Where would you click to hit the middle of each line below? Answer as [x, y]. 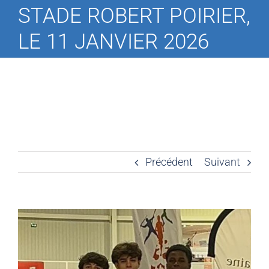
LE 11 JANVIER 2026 [113, 41]
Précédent [169, 162]
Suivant [222, 162]
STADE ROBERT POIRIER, [134, 16]
